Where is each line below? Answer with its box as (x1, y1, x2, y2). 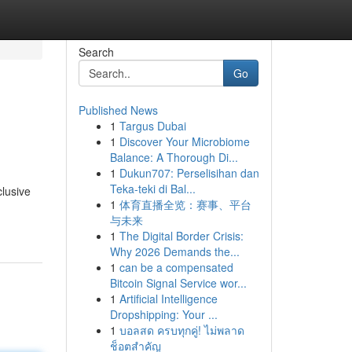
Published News (78, 102, 158, 118)
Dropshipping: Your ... (109, 306, 218, 322)
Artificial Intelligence (119, 291, 218, 306)
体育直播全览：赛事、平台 (119, 196, 251, 212)
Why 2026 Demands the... (109, 244, 240, 259)
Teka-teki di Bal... (109, 181, 196, 196)
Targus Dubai (119, 118, 186, 134)
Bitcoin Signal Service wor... (109, 275, 247, 291)
